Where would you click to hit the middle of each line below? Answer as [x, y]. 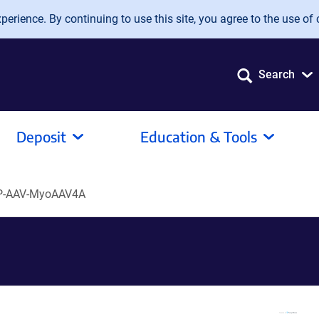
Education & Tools [199, 136]
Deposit [41, 136]
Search [277, 74]
